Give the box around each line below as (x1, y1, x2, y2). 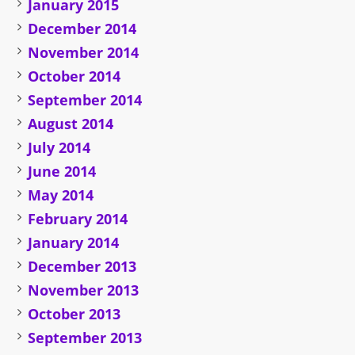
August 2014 (28, 114, 114, 134)
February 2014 (28, 209, 128, 229)
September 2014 (28, 90, 143, 110)
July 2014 (28, 138, 91, 158)
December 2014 (28, 19, 137, 39)
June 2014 (28, 162, 97, 181)
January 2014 (28, 233, 120, 253)
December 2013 (28, 257, 137, 277)
